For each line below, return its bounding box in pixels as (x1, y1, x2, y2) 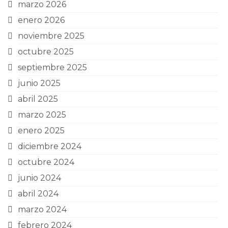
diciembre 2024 (18, 141, 81, 151)
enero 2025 (18, 126, 65, 135)
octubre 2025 (18, 47, 74, 56)
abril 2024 (18, 189, 59, 198)
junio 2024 (18, 173, 61, 183)
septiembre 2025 (18, 63, 87, 72)
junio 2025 (18, 78, 61, 88)
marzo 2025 (18, 110, 66, 120)
